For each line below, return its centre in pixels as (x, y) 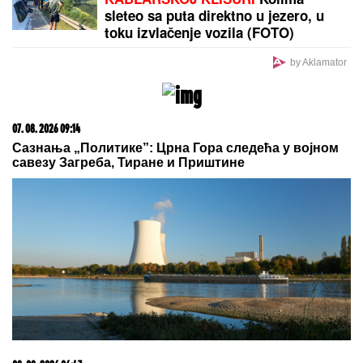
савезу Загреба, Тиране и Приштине (128, 163)
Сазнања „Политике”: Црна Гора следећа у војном (175, 148)
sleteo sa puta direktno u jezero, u (214, 16)
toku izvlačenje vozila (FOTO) (199, 33)
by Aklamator (318, 63)
